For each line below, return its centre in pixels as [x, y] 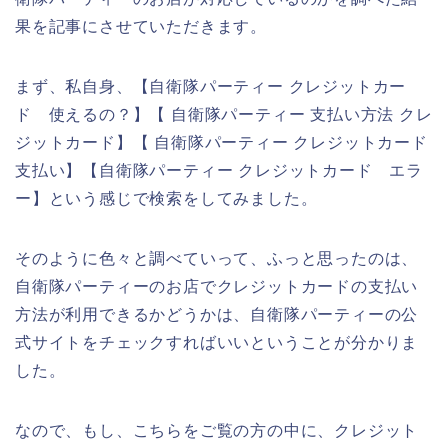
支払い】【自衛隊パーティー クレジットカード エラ [219, 171]
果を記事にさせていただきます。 [141, 27]
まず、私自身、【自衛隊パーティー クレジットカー [211, 87]
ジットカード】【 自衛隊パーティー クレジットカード [221, 143]
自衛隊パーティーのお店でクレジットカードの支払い [217, 287]
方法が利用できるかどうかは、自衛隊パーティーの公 [217, 315]
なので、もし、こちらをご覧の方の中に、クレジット [217, 431]
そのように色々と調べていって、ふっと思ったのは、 [217, 259]
